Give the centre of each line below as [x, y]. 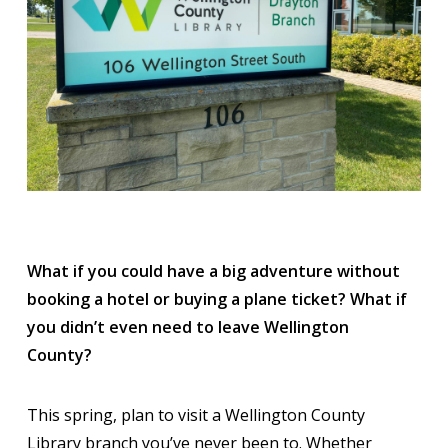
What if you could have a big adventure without [213, 270]
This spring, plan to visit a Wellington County [196, 414]
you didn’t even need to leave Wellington [188, 326]
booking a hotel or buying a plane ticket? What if [217, 298]
